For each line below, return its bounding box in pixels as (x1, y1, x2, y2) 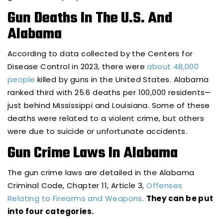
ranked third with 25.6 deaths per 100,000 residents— (7, 87, 212, 98)
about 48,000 (147, 61, 199, 72)
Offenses (146, 180, 183, 191)
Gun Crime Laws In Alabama (7, 142, 178, 165)
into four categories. (7, 206, 94, 217)
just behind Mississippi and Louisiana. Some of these (7, 100, 210, 111)
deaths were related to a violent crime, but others (7, 113, 204, 124)
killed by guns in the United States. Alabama (35, 74, 209, 85)
